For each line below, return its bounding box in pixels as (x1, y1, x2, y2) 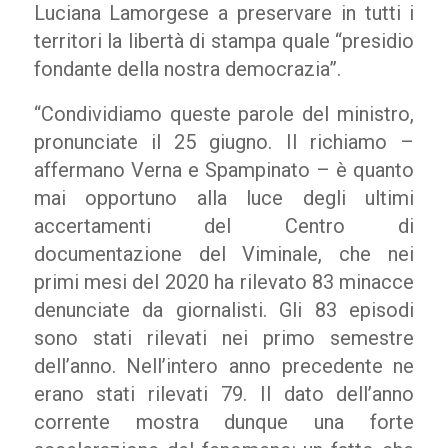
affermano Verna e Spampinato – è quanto (33, 158, 415, 182)
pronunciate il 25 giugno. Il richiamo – (33, 130, 415, 154)
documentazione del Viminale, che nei (33, 242, 415, 266)
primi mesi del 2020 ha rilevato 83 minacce (33, 270, 415, 294)
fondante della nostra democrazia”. (33, 57, 341, 81)
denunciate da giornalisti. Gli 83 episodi (33, 298, 415, 322)
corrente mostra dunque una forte (33, 410, 415, 434)
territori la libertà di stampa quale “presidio (33, 29, 415, 53)
